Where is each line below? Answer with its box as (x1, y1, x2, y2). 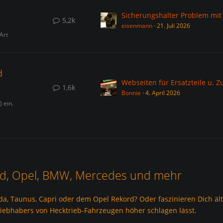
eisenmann (121, 21, 152, 30)
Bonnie (121, 89, 141, 97)
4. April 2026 (145, 89, 180, 97)
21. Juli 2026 (156, 21, 190, 30)
